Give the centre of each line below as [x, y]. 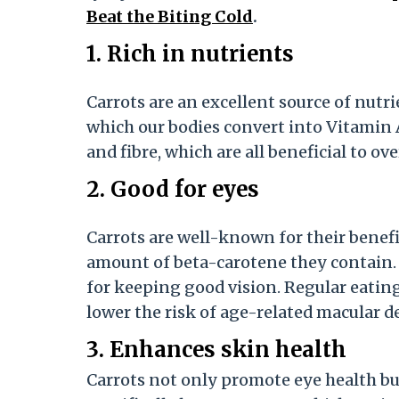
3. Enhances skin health [216, 350]
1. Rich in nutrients [190, 54]
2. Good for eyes [173, 190]
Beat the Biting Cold [170, 17]
